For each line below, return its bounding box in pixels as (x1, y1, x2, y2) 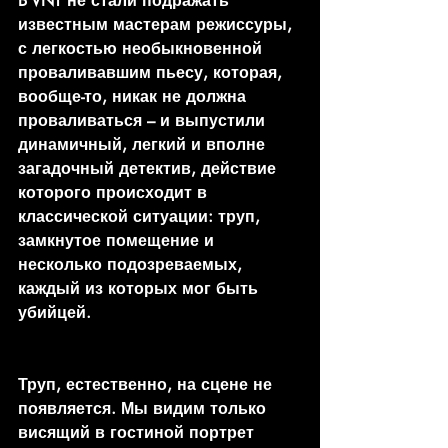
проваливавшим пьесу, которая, (18, 62, 287, 84)
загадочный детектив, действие (18, 158, 281, 180)
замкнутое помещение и (18, 230, 219, 252)
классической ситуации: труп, (18, 206, 265, 228)
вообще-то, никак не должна (18, 86, 251, 108)
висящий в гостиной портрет (18, 422, 259, 444)
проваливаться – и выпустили (18, 110, 270, 132)
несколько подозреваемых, (18, 254, 247, 276)
